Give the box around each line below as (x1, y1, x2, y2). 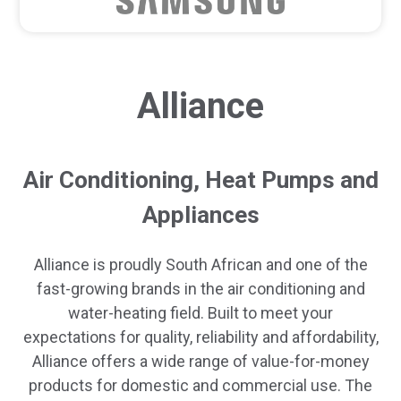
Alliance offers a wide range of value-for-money (31, 351, 370, 371)
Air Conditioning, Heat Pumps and (22, 166, 379, 194)
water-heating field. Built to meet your (68, 303, 333, 322)
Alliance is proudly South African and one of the (33, 254, 368, 274)
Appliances (141, 201, 260, 229)
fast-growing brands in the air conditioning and (36, 278, 365, 298)
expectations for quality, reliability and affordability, (22, 327, 379, 346)
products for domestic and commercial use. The (29, 375, 372, 395)
